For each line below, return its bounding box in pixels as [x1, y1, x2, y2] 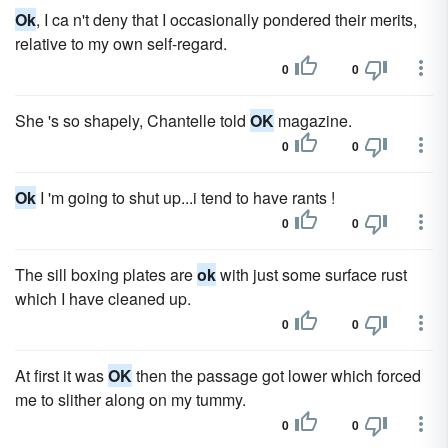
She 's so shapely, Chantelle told [15, 109, 250, 132]
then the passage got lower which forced [132, 364, 421, 387]
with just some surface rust [216, 263, 407, 286]
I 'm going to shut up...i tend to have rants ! [36, 186, 335, 209]
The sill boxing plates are [15, 263, 197, 286]
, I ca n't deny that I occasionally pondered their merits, [36, 8, 417, 31]
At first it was [15, 364, 108, 387]
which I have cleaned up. [15, 287, 191, 310]
